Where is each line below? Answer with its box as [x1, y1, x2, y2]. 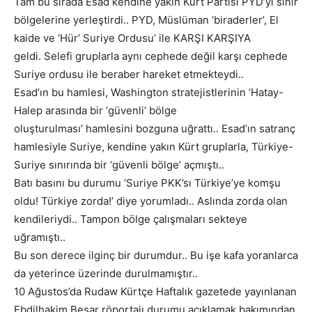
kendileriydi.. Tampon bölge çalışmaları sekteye [14, 212, 247, 226]
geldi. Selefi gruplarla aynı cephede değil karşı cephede [14, 49, 288, 63]
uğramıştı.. [14, 231, 65, 244]
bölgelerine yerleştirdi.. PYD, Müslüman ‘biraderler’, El [14, 13, 279, 26]
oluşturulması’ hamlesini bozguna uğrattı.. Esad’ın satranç [14, 122, 295, 135]
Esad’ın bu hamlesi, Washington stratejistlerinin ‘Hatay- [14, 86, 283, 99]
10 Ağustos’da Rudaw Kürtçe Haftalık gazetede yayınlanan [14, 285, 297, 298]
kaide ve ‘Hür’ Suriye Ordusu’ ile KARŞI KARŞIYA [14, 31, 251, 45]
